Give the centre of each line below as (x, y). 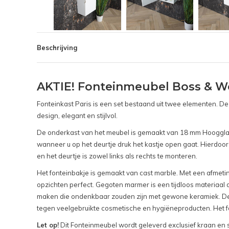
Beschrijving (57, 48)
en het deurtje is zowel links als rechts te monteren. (117, 156)
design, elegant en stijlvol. (77, 116)
